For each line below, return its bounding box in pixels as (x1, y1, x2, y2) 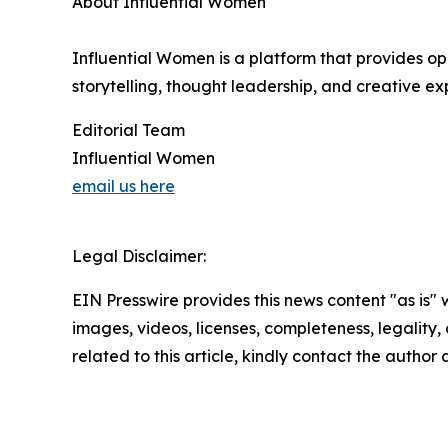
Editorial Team (72, 120, 185, 141)
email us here (72, 176, 175, 197)
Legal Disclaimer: (72, 246, 206, 267)
